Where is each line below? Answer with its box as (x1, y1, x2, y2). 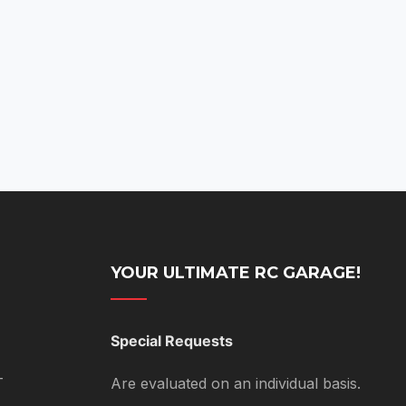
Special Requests (111, 332, 233, 351)
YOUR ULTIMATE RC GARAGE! (111, 263, 361, 284)
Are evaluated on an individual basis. (111, 374, 361, 393)
